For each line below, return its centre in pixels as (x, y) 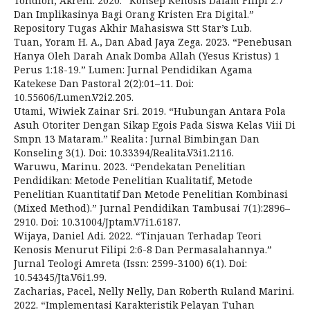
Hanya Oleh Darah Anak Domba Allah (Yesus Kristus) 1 (147, 56)
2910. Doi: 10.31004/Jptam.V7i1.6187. (97, 222)
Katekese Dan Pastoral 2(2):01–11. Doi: (104, 83)
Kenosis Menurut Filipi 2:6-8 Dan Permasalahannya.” (143, 249)
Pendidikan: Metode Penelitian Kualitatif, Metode (133, 180)
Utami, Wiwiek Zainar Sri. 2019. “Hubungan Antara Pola (150, 111)
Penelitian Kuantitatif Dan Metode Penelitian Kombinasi (151, 194)
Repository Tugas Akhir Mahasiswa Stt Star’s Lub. (133, 28)
